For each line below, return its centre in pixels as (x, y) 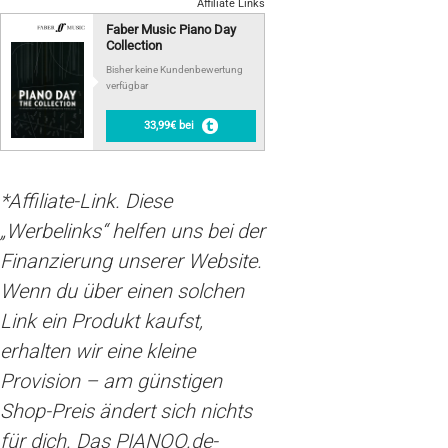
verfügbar (126, 85)
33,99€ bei (169, 125)
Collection (133, 45)
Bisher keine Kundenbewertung (174, 69)
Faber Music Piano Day (170, 29)
